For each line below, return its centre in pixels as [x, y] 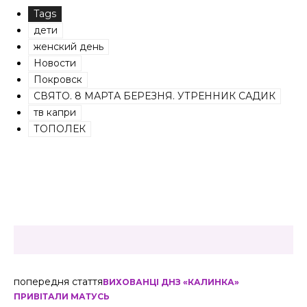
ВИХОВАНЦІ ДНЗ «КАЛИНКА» [171, 282]
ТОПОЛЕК [60, 129]
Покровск [58, 79]
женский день [69, 47]
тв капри [55, 112]
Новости [55, 63]
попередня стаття [58, 282]
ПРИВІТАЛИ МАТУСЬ [62, 296]
